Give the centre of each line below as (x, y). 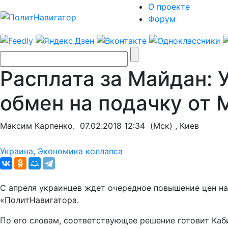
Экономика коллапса (80, 151)
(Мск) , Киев (172, 125)
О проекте (169, 7)
